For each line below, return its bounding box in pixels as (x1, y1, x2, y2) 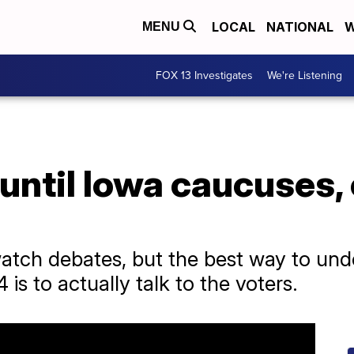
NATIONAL (266, 19, 333, 36)
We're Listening (267, 67, 342, 84)
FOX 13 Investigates (156, 67, 253, 84)
